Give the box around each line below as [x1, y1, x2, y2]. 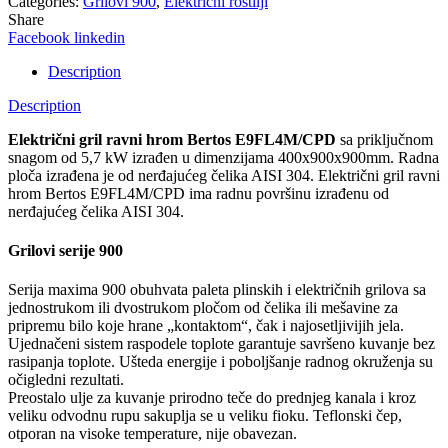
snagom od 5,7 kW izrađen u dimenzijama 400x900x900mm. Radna [8, 148, 439, 166]
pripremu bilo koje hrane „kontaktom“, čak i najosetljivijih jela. [8, 317, 404, 335]
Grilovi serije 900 [8, 242, 123, 260]
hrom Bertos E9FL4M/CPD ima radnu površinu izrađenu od [8, 184, 389, 202]
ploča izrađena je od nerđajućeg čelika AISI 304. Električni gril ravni [8, 166, 440, 184]
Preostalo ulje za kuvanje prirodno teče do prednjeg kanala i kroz [8, 389, 416, 407]
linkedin [74, 28, 125, 46]
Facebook [8, 28, 70, 46]
